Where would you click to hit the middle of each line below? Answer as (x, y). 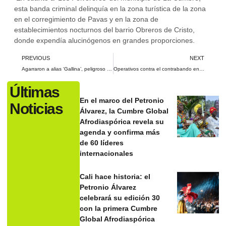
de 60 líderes (102, 143)
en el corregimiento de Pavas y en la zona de (86, 19)
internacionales (107, 154)
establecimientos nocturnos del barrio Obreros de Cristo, (104, 30)
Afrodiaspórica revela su (122, 122)
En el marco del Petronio (122, 101)
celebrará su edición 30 (120, 198)
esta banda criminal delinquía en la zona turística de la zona (110, 9)
